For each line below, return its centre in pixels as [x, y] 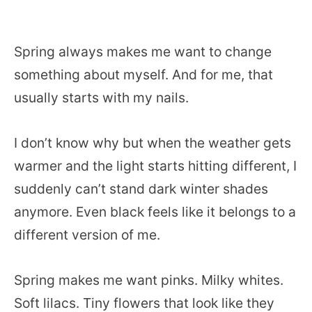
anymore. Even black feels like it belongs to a [155, 212]
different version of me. [87, 235]
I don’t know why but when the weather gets [153, 143]
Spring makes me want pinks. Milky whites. [149, 280]
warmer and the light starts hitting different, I [155, 166]
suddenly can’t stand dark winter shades [141, 189]
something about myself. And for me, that [143, 75]
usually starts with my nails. [101, 97]
